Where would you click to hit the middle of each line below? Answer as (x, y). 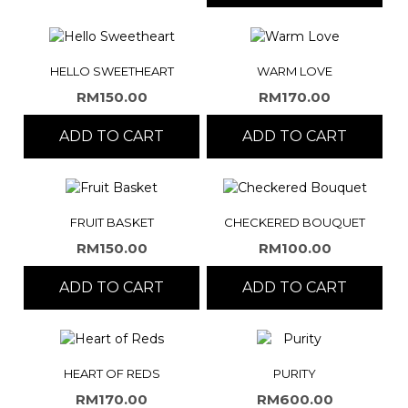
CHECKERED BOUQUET (295, 222)
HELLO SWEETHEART (112, 71)
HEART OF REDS (112, 373)
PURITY (295, 373)
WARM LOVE (295, 71)
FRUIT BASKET (112, 222)
